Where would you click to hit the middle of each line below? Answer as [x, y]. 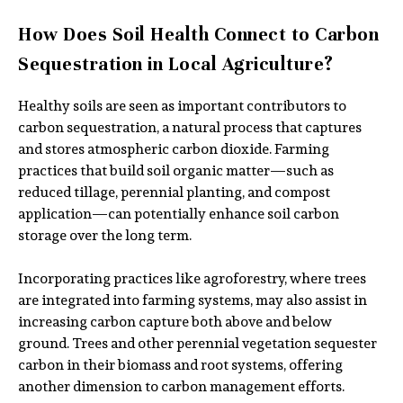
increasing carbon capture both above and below [175, 322]
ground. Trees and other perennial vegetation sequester [197, 344]
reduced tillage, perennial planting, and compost [174, 193]
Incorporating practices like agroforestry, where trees [192, 279]
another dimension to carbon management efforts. [181, 387]
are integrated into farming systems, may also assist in [193, 300]
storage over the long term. [105, 236]
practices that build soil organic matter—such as [176, 171]
